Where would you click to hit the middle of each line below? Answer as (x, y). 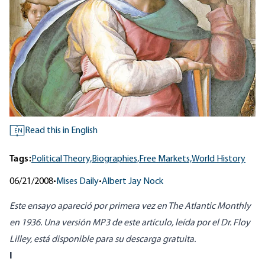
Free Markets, (165, 159)
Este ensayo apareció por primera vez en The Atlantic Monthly (130, 207)
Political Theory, (62, 159)
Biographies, (115, 159)
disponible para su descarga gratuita (123, 240)
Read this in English (61, 131)
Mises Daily (77, 182)
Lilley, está (30, 240)
